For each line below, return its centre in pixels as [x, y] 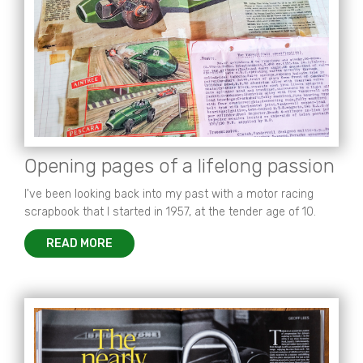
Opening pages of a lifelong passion [179, 166]
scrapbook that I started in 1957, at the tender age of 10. [170, 212]
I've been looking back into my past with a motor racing [169, 194]
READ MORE [79, 243]
